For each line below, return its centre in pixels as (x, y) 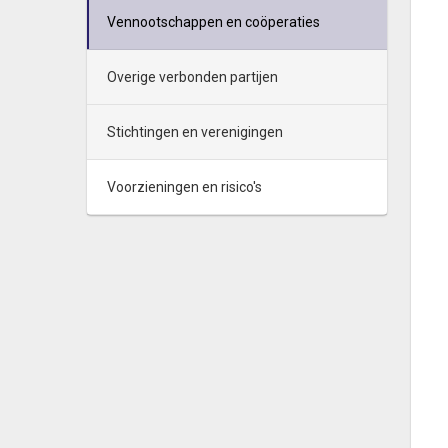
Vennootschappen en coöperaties (213, 22)
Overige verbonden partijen (192, 77)
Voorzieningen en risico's (184, 187)
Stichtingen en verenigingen (195, 132)
